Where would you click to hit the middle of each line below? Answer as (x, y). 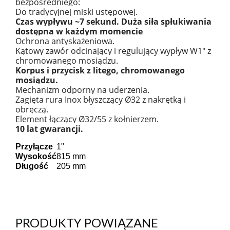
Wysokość (36, 156)
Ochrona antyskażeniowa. (66, 41)
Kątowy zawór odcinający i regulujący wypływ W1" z (113, 51)
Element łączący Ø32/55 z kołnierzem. (88, 119)
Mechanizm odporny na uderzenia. (83, 90)
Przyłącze (34, 147)
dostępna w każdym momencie (79, 31)
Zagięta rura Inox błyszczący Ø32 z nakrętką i (101, 100)
